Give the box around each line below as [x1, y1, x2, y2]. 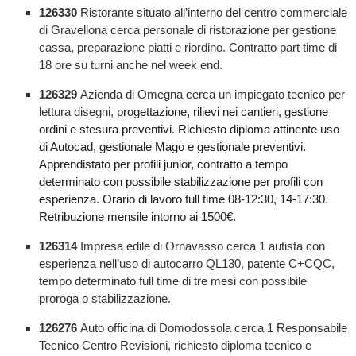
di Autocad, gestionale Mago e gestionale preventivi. [38, 139, 306, 153]
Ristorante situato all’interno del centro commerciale [79, 5, 347, 19]
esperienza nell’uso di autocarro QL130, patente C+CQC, [38, 256, 335, 270]
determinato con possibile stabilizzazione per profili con [38, 174, 323, 188]
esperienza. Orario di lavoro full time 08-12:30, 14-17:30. [38, 192, 328, 206]
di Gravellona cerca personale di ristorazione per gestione [38, 22, 336, 37]
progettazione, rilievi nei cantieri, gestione [116, 104, 328, 118]
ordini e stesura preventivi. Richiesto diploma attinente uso [38, 122, 339, 136]
